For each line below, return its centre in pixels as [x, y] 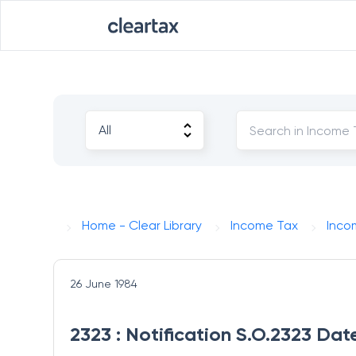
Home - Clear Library [142, 225]
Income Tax [265, 225]
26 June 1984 [104, 284]
